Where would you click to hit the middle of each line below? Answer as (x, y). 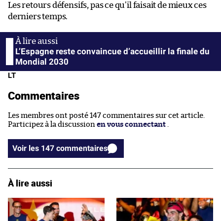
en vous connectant (131, 124)
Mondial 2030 (42, 61)
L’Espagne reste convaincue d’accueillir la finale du (112, 51)
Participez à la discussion (52, 124)
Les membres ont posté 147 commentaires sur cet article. (106, 115)
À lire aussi (30, 183)
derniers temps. (38, 16)
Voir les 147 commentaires (82, 148)
